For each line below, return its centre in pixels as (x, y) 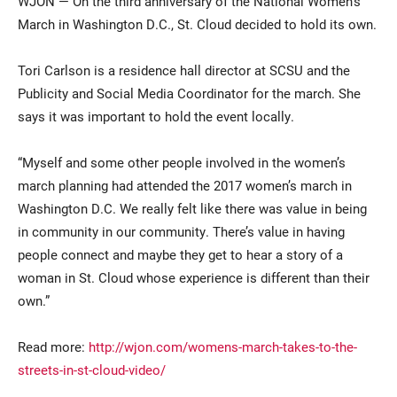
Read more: (53, 347)
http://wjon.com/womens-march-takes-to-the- (223, 347)
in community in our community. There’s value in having (181, 232)
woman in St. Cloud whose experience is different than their (194, 278)
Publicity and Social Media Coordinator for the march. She (189, 93)
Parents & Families (257, 186)
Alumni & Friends (252, 221)
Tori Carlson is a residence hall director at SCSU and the (184, 70)
